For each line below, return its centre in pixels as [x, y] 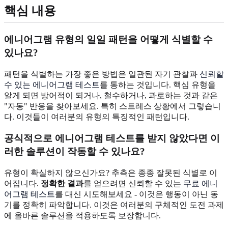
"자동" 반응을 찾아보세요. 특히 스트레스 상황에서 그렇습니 [112, 106]
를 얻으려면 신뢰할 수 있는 [133, 183]
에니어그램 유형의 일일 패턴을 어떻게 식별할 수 [108, 39]
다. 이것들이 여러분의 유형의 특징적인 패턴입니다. [97, 117]
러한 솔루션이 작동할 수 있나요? [75, 152]
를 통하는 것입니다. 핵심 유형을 [158, 84]
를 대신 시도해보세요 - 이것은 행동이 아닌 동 [137, 194]
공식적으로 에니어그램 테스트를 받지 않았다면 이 [112, 138]
